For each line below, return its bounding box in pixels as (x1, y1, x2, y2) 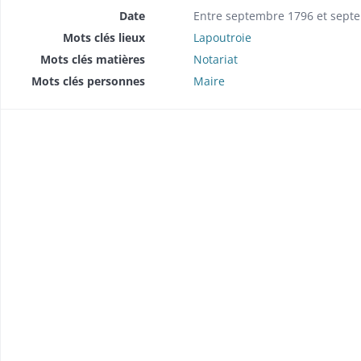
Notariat (193, 51, 238, 67)
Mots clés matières (39, 51, 145, 67)
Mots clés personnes (31, 73, 145, 89)
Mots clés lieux (62, 29, 145, 45)
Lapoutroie (193, 29, 251, 45)
